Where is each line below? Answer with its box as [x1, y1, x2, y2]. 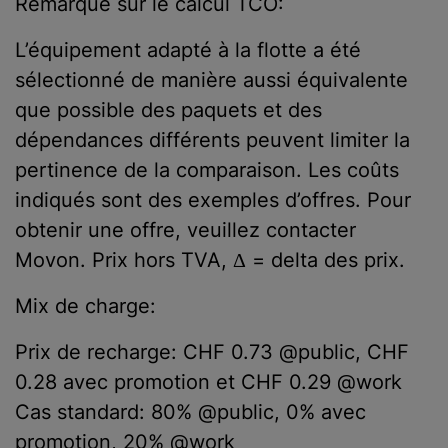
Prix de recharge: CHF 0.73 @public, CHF [15, 339, 409, 364]
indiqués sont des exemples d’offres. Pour [15, 187, 411, 212]
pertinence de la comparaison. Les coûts [15, 157, 399, 182]
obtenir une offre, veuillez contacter [15, 217, 356, 242]
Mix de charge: [15, 293, 162, 318]
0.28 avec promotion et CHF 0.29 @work [15, 369, 402, 394]
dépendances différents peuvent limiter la [15, 127, 410, 152]
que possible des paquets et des [15, 97, 322, 122]
